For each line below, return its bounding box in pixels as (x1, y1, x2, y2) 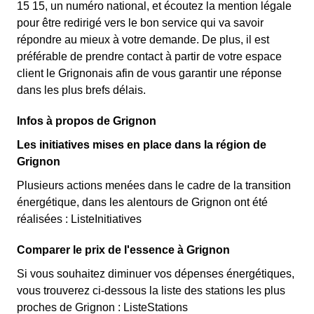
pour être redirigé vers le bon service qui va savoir (17, 17, 264, 29)
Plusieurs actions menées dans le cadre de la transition (17, 179, 291, 191)
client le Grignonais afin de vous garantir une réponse (17, 67, 282, 79)
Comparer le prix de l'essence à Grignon (17, 244, 230, 256)
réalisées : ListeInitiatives (17, 213, 142, 225)
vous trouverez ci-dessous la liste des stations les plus (17, 285, 285, 296)
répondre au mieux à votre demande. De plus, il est (17, 34, 269, 46)
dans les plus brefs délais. (17, 84, 146, 96)
